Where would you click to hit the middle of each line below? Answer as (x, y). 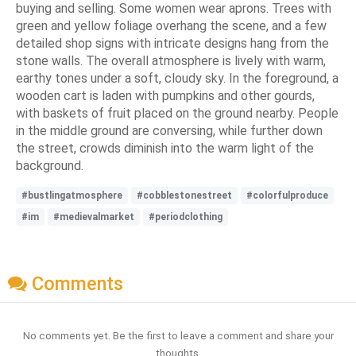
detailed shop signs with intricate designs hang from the (172, 43)
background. (50, 165)
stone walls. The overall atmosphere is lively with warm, (171, 60)
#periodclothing (186, 217)
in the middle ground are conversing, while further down (169, 130)
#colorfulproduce (287, 195)
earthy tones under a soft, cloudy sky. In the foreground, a (177, 78)
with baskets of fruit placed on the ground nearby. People (177, 113)
